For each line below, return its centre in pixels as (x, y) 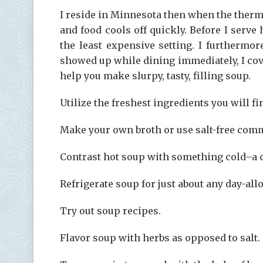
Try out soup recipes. (110, 210)
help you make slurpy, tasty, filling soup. (155, 75)
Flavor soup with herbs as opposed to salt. (160, 237)
